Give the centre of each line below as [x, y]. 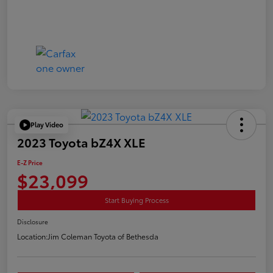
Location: [32, 236]
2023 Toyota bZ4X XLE [81, 142]
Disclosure [33, 221]
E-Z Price [30, 162]
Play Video [47, 125]
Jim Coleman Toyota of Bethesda [103, 236]
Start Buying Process [136, 200]
